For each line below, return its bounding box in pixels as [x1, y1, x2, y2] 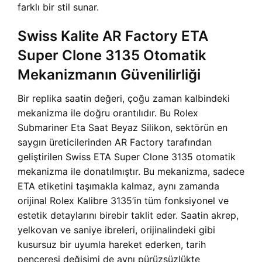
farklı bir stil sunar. [18, 1, 99, 13]
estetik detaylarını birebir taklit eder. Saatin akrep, [18, 209, 239, 222]
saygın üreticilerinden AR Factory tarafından [18, 136, 212, 149]
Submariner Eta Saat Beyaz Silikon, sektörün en [18, 122, 227, 134]
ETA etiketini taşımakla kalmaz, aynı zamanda [18, 180, 219, 192]
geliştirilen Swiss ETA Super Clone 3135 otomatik [18, 151, 236, 163]
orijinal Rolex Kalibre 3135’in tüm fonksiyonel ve [18, 195, 229, 207]
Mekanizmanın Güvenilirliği [18, 66, 201, 84]
